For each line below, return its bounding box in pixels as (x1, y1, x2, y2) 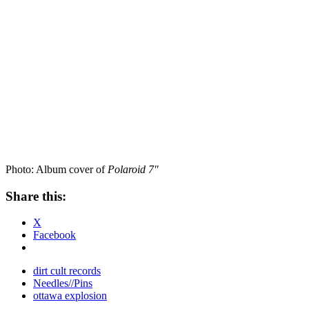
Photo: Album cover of (6, 163, 108, 175)
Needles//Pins (33, 277, 92, 290)
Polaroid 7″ (108, 163, 159, 175)
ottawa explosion (33, 290, 107, 302)
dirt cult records (33, 265, 101, 277)
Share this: (6, 188, 66, 203)
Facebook (33, 229, 76, 241)
